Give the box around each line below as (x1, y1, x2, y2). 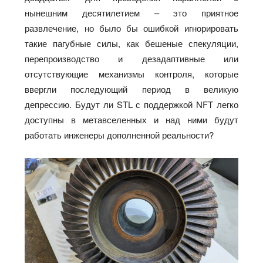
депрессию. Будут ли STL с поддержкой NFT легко (25, 97, 238, 110)
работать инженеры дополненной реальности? (25, 128, 214, 141)
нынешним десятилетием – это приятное (25, 6, 238, 19)
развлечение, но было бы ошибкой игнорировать (25, 21, 238, 34)
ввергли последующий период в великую (25, 82, 238, 95)
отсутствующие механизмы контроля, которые (25, 67, 238, 80)
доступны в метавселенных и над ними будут (25, 113, 238, 126)
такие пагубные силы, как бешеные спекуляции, (25, 36, 238, 49)
